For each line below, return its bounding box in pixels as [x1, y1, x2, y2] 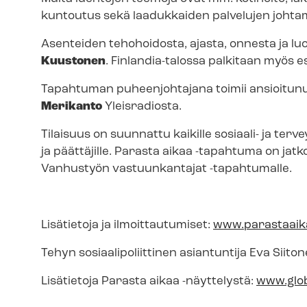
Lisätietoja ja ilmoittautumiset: [41, 219, 213, 231]
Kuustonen [41, 56, 106, 67]
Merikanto [41, 101, 102, 112]
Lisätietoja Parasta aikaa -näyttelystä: [41, 275, 256, 287]
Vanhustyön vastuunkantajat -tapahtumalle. [41, 163, 292, 175]
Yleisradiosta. [102, 101, 184, 112]
